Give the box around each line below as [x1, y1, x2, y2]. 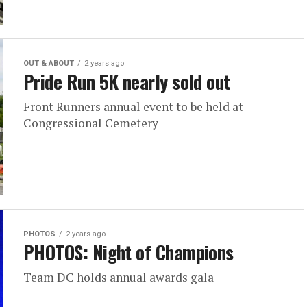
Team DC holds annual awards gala [23, 269, 214, 285]
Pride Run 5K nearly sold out [23, 68, 230, 95]
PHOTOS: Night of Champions [23, 238, 234, 266]
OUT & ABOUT [23, 59, 74, 68]
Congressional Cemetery [23, 115, 158, 131]
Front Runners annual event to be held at [23, 99, 243, 114]
